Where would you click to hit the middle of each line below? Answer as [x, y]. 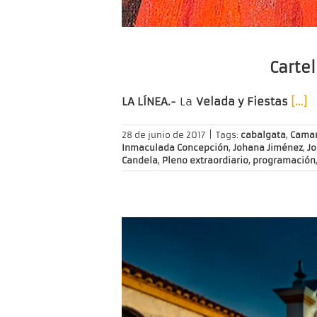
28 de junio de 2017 [163, 135]
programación [284, 161]
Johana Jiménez [268, 148]
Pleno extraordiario [205, 161]
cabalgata [263, 135]
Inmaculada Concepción [175, 148]
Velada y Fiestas [243, 102]
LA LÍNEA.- [151, 102]
